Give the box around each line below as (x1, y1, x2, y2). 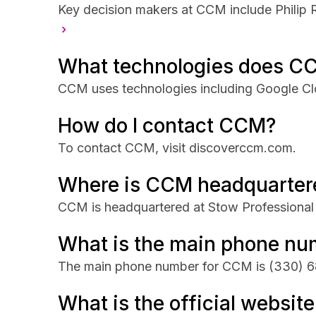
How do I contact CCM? (58, 114, 276, 138)
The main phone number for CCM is (58, 259, 269, 274)
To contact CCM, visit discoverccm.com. (58, 140, 296, 155)
